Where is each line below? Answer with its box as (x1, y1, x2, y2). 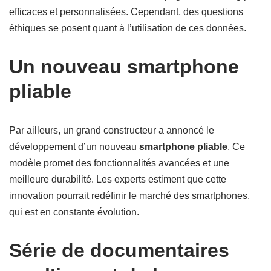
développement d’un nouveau (9, 142, 139, 152)
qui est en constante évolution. (9, 207, 139, 217)
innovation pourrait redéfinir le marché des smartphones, (9, 191, 250, 201)
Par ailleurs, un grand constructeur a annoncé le (9, 125, 214, 135)
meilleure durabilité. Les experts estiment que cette (9, 174, 226, 184)
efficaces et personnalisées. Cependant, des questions (9, 7, 243, 17)
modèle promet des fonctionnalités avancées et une (9, 158, 229, 168)
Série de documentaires (9, 240, 229, 261)
